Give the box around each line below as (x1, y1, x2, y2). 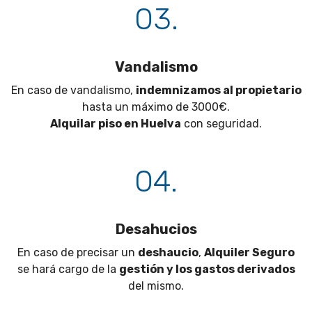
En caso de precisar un (17, 246, 138, 260)
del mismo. (128, 279, 184, 293)
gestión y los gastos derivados (118, 263, 295, 276)
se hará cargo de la (17, 263, 119, 276)
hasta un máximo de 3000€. (82, 100, 230, 114)
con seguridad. (181, 117, 262, 131)
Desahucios (115, 221, 197, 238)
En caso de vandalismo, (10, 84, 136, 97)
